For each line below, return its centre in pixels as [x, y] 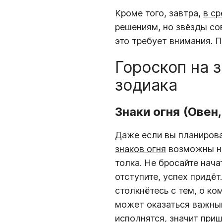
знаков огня [140, 149]
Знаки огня [147, 111]
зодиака [146, 85]
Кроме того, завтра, [159, 13]
